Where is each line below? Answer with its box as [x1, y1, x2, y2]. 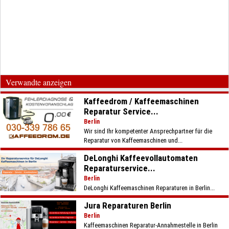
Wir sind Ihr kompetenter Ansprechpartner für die [84, 127, 213, 135]
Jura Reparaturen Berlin [84, 200, 172, 211]
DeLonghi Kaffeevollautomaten [84, 153, 198, 163]
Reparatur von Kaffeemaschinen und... [84, 136, 183, 144]
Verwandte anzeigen [6, 77, 72, 87]
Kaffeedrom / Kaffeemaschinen [84, 96, 199, 106]
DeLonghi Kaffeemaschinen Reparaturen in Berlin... [84, 184, 215, 192]
